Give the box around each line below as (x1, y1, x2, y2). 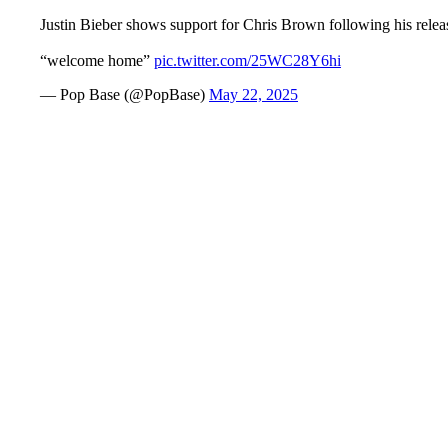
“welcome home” (40, 52, 154, 69)
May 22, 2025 (209, 86, 298, 103)
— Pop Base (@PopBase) (40, 86, 209, 103)
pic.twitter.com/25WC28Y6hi (154, 52, 341, 69)
